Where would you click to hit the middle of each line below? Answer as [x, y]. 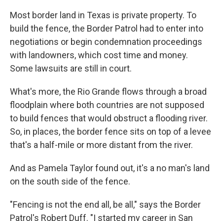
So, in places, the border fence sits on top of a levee [110, 132]
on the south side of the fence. [70, 182]
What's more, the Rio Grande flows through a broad [108, 92]
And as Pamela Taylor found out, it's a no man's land [110, 168]
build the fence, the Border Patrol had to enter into [107, 29]
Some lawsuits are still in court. [71, 69]
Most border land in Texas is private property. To [103, 15]
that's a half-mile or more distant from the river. [101, 145]
